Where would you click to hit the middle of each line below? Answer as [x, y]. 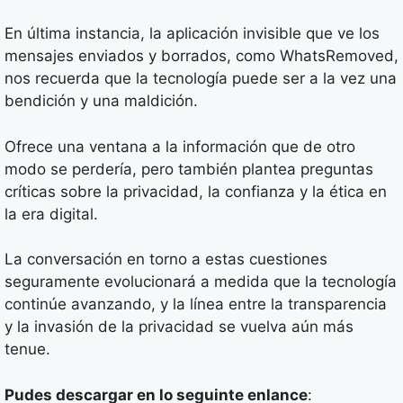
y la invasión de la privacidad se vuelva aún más [179, 327]
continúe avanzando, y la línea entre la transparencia [196, 304]
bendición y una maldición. [101, 101]
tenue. [27, 349]
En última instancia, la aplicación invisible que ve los [192, 33]
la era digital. [51, 214]
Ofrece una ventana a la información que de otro [180, 146]
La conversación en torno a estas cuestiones [166, 259]
